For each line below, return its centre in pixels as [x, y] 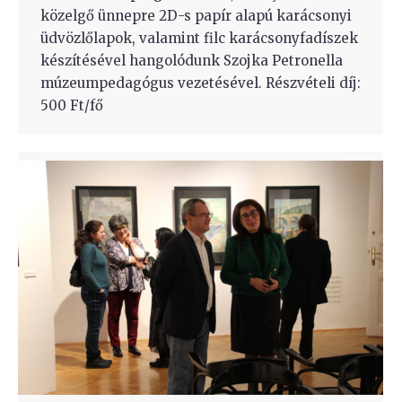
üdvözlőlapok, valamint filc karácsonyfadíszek [199, 38]
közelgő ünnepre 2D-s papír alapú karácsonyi [196, 15]
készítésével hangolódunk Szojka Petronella [192, 60]
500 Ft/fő [72, 105]
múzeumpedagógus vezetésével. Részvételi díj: [201, 83]
